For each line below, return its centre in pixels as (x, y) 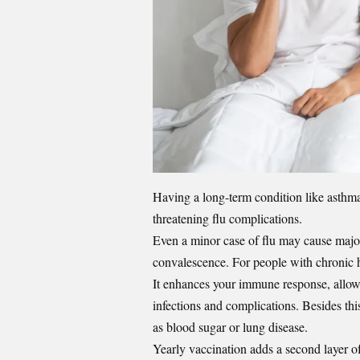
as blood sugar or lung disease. (232, 327)
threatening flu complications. (229, 219)
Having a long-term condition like (240, 197)
